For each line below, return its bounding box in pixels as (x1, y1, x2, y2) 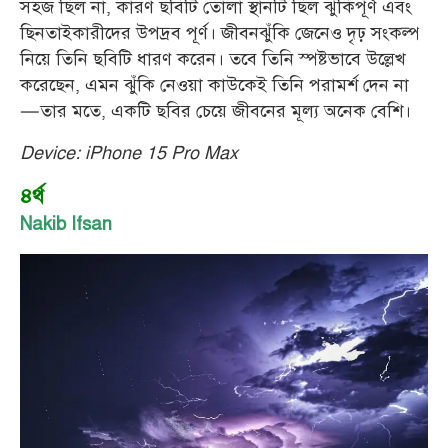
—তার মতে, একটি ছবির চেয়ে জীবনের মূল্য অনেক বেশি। (20, 98, 411, 124)
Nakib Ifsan (20, 212, 117, 235)
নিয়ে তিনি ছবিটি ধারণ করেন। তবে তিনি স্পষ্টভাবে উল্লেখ (20, 46, 406, 72)
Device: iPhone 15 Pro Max (20, 140, 243, 166)
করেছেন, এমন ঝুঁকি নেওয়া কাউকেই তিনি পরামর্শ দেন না (20, 72, 409, 98)
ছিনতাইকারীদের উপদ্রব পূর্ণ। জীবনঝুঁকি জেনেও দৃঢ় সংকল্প (20, 20, 419, 46)
